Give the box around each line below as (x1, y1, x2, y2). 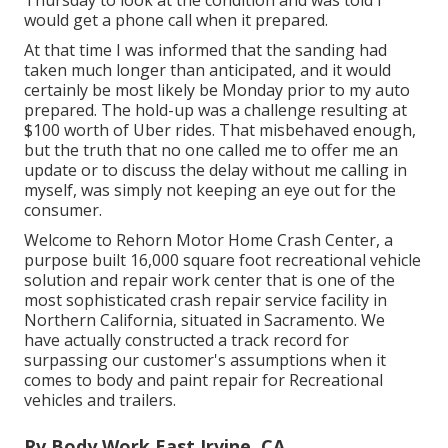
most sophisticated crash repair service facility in (24, 288, 387, 311)
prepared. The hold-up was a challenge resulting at (24, 98, 407, 121)
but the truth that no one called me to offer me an (24, 138, 398, 161)
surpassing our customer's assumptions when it (24, 348, 386, 371)
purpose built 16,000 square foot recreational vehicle (24, 248, 421, 271)
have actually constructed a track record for (24, 328, 349, 351)
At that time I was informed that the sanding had (24, 38, 387, 61)
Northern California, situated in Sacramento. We (24, 308, 385, 331)
